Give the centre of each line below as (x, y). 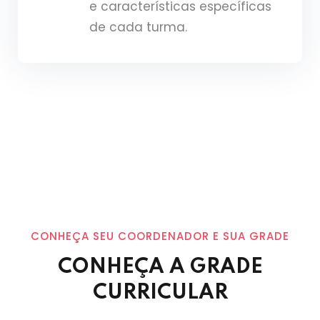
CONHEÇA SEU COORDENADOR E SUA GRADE (160, 236)
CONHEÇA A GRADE (160, 267)
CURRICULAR (160, 293)
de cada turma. (138, 27)
